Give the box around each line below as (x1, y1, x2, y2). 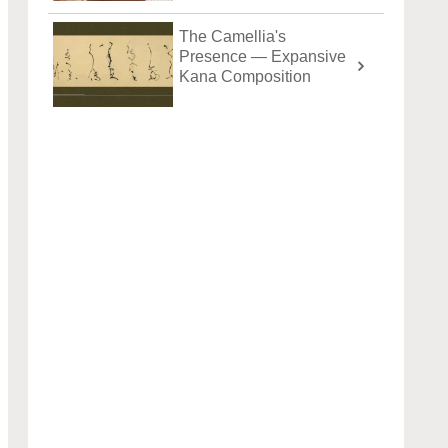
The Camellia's (179, 27, 286, 45)
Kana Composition (179, 67, 311, 85)
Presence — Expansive (179, 47, 346, 65)
